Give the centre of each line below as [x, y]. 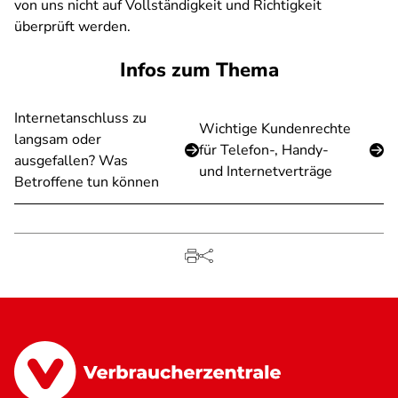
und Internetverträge [266, 171]
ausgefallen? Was [71, 161]
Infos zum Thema [199, 70]
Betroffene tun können [87, 182]
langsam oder [58, 139]
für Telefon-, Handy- [264, 150]
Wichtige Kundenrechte [275, 129]
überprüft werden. [72, 27]
